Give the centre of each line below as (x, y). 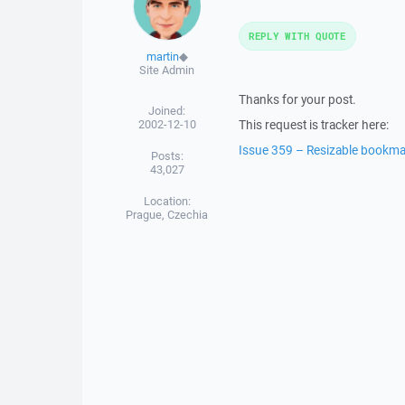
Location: (167, 201)
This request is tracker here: (313, 125)
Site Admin (167, 70)
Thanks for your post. (297, 99)
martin (162, 57)
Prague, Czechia (167, 215)
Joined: (167, 111)
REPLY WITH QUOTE (297, 36)
